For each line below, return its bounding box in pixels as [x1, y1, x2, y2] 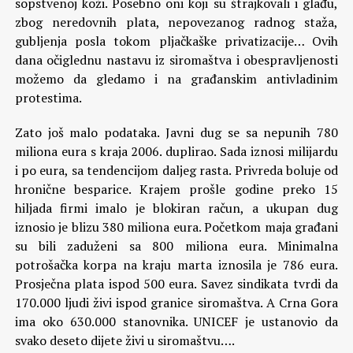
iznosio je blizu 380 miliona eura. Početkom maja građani [14, 218, 339, 236]
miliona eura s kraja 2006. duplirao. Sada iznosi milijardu [14, 143, 339, 160]
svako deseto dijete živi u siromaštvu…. [14, 332, 235, 349]
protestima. [14, 89, 82, 106]
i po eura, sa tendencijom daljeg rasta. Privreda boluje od [14, 162, 339, 179]
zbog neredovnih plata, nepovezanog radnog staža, [14, 13, 339, 31]
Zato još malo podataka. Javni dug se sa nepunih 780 [14, 124, 339, 141]
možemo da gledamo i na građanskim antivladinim [14, 70, 339, 87]
